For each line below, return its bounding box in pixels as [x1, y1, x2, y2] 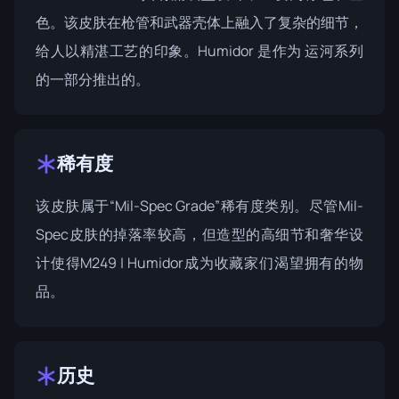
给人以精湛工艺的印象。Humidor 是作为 [36, 41, 305, 61]
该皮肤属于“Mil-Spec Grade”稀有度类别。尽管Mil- [36, 196, 363, 216]
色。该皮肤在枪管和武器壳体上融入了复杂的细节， [36, 12, 363, 32]
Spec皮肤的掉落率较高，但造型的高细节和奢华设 [36, 224, 363, 244]
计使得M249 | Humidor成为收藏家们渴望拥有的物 [36, 253, 363, 273]
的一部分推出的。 [36, 69, 150, 89]
